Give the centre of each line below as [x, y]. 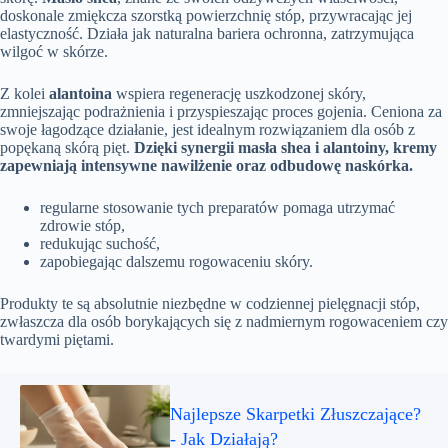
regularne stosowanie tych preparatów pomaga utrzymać [217, 207]
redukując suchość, [100, 243]
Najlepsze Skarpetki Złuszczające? [295, 414]
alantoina [80, 93]
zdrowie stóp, [82, 225]
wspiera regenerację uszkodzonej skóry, [239, 93]
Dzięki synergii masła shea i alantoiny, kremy [285, 147]
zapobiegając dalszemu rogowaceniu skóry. [176, 261]
